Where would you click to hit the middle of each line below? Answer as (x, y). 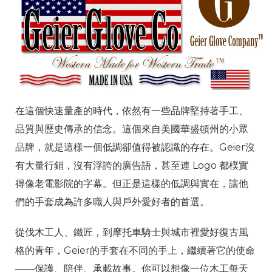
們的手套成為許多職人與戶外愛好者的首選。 (112, 202)
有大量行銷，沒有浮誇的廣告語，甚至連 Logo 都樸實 (132, 165)
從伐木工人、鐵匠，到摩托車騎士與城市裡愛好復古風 (132, 232)
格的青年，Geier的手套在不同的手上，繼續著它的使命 (135, 250)
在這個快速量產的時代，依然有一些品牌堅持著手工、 (132, 110)
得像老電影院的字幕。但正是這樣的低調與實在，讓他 (132, 183)
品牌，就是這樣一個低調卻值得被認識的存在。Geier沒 (135, 147)
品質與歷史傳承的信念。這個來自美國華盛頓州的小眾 (132, 129)
